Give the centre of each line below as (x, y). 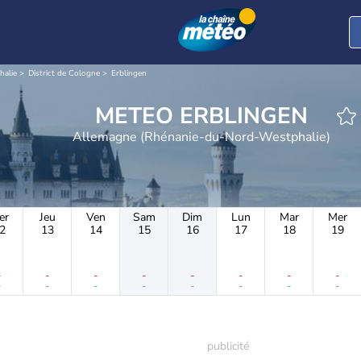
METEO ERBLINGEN (244, 116)
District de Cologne (64, 73)
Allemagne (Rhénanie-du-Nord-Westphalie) (201, 137)
